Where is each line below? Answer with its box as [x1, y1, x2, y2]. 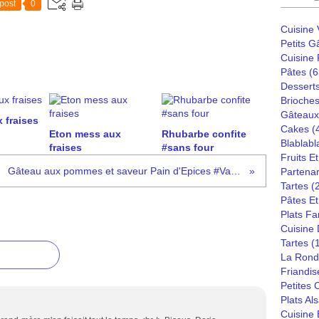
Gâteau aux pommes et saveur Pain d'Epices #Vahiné [230, 165, 241, 177]
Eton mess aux [49, 128, 121, 140]
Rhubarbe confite [161, 128, 246, 140]
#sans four [161, 142, 214, 153]
